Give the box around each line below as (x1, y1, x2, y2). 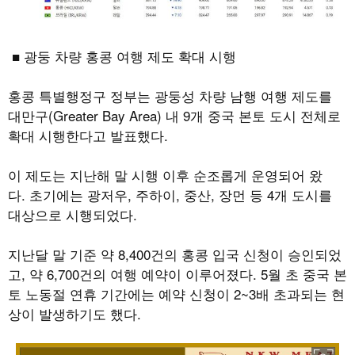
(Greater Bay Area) (48, 105, 166, 126)
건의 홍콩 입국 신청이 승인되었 (151, 244, 342, 265)
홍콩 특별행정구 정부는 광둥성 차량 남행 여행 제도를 (8, 86, 332, 106)
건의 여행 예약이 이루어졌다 (79, 264, 253, 284)
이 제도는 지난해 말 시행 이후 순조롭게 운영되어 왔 (8, 165, 323, 185)
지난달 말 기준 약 (8, 244, 118, 265)
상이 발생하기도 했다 (8, 303, 137, 324)
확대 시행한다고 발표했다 (8, 125, 164, 146)
